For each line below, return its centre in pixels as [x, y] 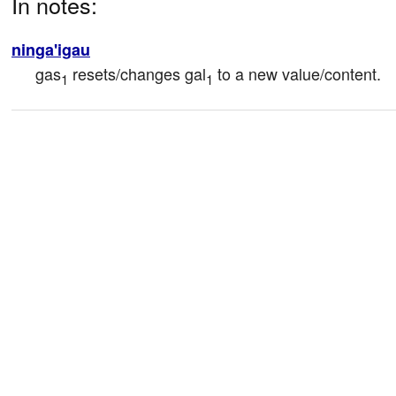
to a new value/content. [297, 74]
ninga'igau [51, 50]
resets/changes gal [137, 74]
